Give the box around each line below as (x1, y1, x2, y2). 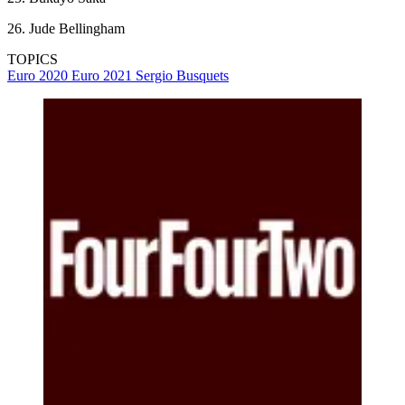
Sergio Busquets (136, 68, 229, 84)
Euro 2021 (71, 68, 136, 84)
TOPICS (7, 52, 58, 68)
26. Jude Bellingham (7, 21, 125, 37)
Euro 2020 (7, 68, 71, 84)
